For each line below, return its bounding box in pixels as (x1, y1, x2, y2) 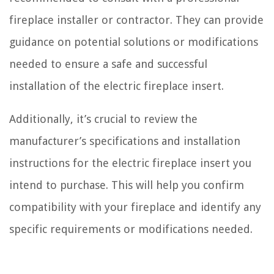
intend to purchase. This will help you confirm (9, 178, 244, 191)
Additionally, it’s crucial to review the (9, 112, 198, 125)
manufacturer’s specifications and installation (9, 134, 240, 147)
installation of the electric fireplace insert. (9, 79, 224, 92)
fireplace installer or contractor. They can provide (9, 13, 264, 26)
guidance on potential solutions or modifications (9, 35, 258, 48)
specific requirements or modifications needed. (9, 222, 253, 235)
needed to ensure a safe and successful (9, 57, 207, 70)
